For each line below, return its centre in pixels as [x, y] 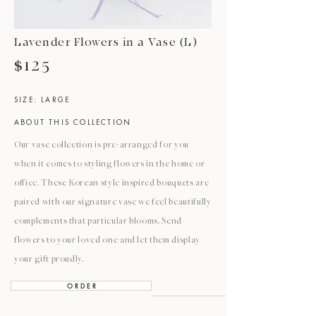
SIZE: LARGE [42, 101]
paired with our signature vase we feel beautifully [113, 202]
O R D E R [81, 286]
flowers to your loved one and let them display [107, 241]
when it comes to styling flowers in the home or [110, 164]
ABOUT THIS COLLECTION [73, 123]
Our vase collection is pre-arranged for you [102, 145]
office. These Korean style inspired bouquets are [112, 183]
